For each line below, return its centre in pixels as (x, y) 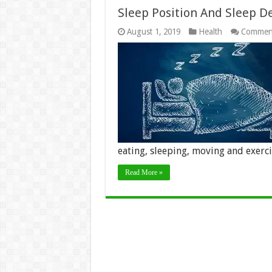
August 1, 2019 (153, 32)
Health (210, 32)
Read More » (144, 172)
